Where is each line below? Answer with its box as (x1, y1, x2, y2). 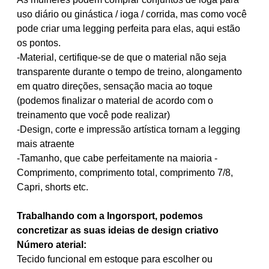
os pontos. (17, 37, 61, 48)
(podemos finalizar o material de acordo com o (17, 95, 214, 106)
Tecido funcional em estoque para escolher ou (17, 253, 213, 264)
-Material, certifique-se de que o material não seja (17, 52, 227, 62)
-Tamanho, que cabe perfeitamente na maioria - (17, 153, 218, 163)
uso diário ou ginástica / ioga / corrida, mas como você (17, 8, 247, 19)
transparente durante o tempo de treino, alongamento (17, 66, 243, 77)
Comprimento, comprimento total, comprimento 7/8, (17, 167, 234, 178)
